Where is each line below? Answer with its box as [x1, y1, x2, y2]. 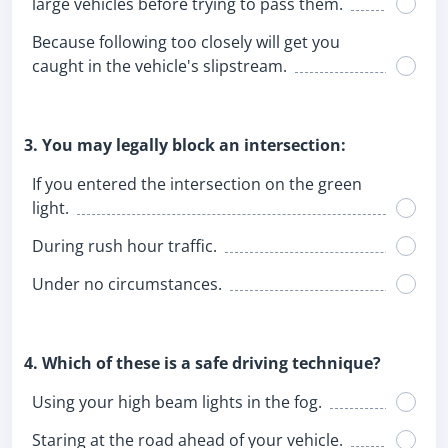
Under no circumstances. [32, 273, 222, 295]
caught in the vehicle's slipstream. [32, 55, 287, 77]
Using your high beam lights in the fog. [32, 391, 322, 413]
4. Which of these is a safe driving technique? [24, 352, 381, 374]
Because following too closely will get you [32, 31, 340, 53]
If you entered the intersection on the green [32, 173, 362, 195]
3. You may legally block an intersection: [24, 134, 346, 156]
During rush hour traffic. [32, 235, 217, 257]
